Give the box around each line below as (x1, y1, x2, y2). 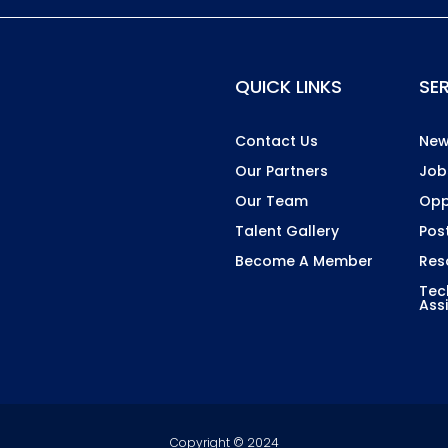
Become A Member (235, 251, 374, 272)
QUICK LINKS (235, 74, 343, 100)
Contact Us (235, 131, 319, 152)
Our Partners (235, 161, 329, 182)
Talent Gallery (235, 221, 340, 242)
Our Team (235, 191, 309, 212)
